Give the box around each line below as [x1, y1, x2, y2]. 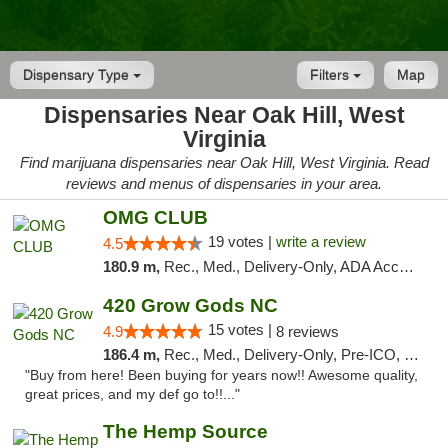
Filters [310, 67, 353, 83]
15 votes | [207, 321, 276, 338]
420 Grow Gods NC [102, 295, 278, 316]
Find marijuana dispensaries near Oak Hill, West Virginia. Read [19, 154, 429, 171]
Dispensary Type [23, 67, 133, 83]
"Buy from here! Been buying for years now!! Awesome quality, [25, 368, 418, 383]
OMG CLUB [102, 207, 208, 228]
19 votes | [207, 233, 276, 250]
